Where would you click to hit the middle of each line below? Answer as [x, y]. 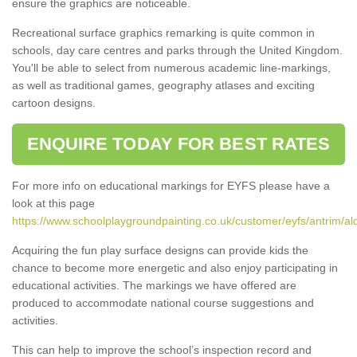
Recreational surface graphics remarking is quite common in [163, 32]
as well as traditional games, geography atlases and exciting [163, 85]
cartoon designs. [54, 102]
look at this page [53, 203]
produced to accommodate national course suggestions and [163, 302]
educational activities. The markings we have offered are [154, 285]
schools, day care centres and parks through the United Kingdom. [177, 50]
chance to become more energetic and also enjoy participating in [175, 267]
